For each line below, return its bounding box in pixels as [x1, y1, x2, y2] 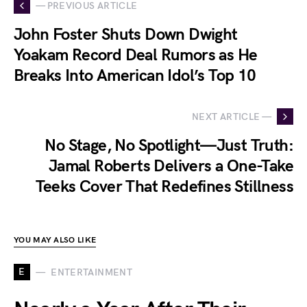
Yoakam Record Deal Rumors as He [14, 45, 258, 66]
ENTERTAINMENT [51, 266, 132, 278]
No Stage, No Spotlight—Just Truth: [45, 136, 293, 156]
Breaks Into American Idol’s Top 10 [14, 66, 256, 86]
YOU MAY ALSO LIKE [14, 235, 97, 246]
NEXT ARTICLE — [192, 110, 271, 123]
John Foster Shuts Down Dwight [14, 25, 238, 45]
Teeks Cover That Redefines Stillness [35, 177, 293, 197]
